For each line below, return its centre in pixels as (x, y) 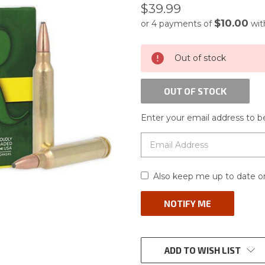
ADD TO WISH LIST (202, 250)
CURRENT (160, 52)
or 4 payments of (177, 23)
